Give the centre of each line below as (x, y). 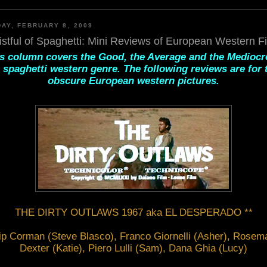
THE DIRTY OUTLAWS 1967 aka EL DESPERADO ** (133, 212)
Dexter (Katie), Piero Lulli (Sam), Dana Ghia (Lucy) (133, 248)
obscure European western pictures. (133, 80)
